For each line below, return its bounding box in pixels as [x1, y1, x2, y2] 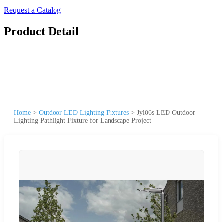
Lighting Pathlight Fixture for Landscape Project [14, 116, 151, 124]
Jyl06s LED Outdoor [137, 109, 195, 116]
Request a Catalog [4, 6, 61, 14]
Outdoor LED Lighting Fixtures [39, 109, 129, 116]
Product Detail [4, 24, 79, 38]
